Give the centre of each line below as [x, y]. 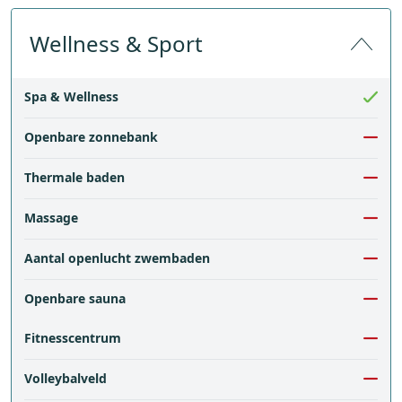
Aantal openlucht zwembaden [117, 258]
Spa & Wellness [71, 96]
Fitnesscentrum [73, 338]
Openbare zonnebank [91, 137]
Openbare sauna [75, 298]
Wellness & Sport [116, 44]
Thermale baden [74, 177]
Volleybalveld [66, 378]
